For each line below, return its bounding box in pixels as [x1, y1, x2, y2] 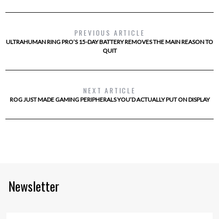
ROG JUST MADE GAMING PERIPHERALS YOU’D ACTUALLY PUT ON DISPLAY [9, 96, 210, 104]
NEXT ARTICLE [83, 85, 136, 96]
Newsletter [8, 177, 59, 196]
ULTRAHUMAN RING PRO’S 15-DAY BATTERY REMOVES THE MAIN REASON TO [6, 38, 213, 46]
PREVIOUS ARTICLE [74, 27, 145, 38]
